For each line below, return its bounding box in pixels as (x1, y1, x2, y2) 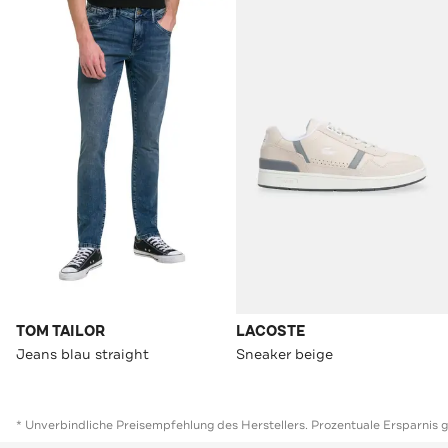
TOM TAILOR (16, 322, 105, 342)
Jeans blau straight (16, 345, 149, 364)
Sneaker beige (236, 345, 333, 364)
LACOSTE (236, 322, 305, 342)
